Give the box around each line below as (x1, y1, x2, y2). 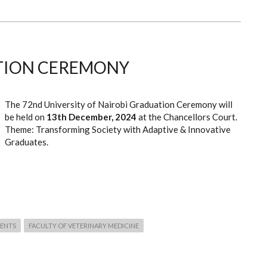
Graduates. (5, 136, 48, 147)
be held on (5, 111, 46, 122)
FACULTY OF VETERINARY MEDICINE (29, 222, 139, 230)
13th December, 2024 (46, 111, 136, 122)
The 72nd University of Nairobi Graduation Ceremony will (5, 98, 232, 110)
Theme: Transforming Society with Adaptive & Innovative (5, 123, 231, 135)
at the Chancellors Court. (136, 111, 237, 122)
